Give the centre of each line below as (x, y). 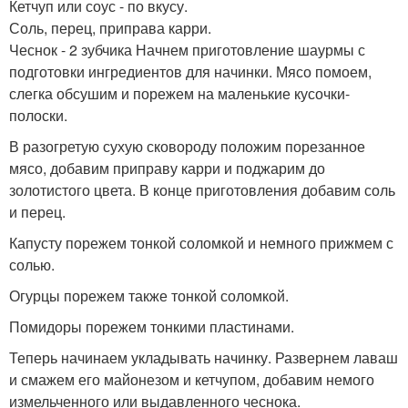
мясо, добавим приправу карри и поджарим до (167, 168)
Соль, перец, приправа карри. (110, 27)
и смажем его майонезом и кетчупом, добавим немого (192, 379)
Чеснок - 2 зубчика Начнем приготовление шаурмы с (187, 49)
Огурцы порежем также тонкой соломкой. (149, 295)
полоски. (38, 115)
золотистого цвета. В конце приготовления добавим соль (202, 189)
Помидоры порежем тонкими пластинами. (152, 326)
